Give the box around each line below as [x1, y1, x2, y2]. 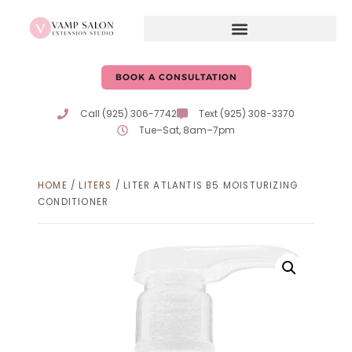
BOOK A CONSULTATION [115, 71, 237, 82]
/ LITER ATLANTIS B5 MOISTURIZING [112, 179, 299, 192]
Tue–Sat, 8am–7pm [139, 123, 236, 137]
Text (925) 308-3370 [199, 107, 295, 120]
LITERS [79, 179, 112, 192]
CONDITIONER [38, 196, 109, 208]
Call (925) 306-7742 [79, 107, 177, 120]
